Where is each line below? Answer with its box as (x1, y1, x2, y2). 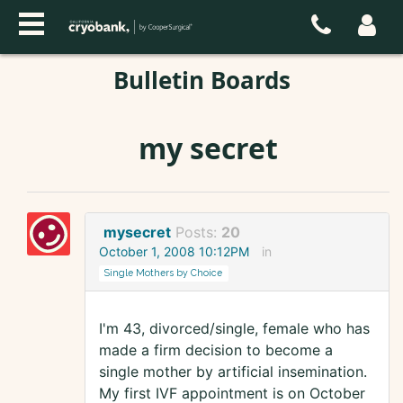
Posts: (175, 223, 221, 242)
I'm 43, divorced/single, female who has (99, 319, 370, 338)
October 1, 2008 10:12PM (99, 244, 249, 260)
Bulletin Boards (112, 64, 291, 96)
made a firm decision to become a (99, 341, 333, 360)
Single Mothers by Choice (104, 267, 223, 279)
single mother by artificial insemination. (99, 363, 367, 381)
